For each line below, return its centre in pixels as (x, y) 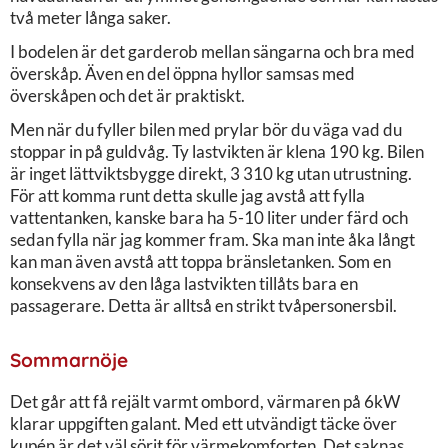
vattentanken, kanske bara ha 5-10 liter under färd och (209, 217)
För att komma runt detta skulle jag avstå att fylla (187, 195)
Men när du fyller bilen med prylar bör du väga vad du (206, 129)
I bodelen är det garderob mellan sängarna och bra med (212, 51)
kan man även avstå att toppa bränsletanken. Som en (200, 261)
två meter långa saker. (90, 17)
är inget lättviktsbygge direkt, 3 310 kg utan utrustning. (211, 173)
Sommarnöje (69, 359)
